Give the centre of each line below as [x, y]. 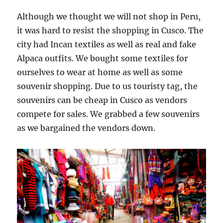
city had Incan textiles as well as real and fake [107, 45]
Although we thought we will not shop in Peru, [109, 17]
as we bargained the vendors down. [86, 128]
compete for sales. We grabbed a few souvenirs [109, 114]
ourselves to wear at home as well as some [100, 72]
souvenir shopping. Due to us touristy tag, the [108, 86]
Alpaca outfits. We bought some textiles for [103, 58]
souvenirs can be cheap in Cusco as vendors [102, 100]
